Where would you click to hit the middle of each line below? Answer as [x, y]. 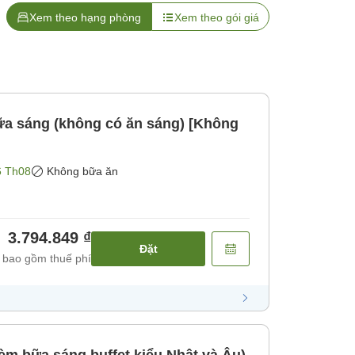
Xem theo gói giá [217, 18]
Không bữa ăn [82, 172]
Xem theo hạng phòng [85, 18]
